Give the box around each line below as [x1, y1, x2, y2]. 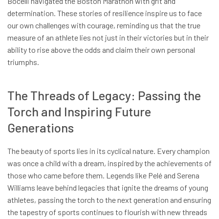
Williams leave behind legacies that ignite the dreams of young [7, 183, 208, 193]
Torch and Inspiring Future [7, 103, 151, 119]
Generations [7, 119, 74, 135]
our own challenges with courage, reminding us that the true [7, 21, 200, 30]
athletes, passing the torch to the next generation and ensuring [7, 195, 211, 205]
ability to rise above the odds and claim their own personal [7, 45, 195, 55]
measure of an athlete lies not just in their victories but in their [7, 33, 209, 43]
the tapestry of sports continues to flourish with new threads [7, 207, 207, 217]
